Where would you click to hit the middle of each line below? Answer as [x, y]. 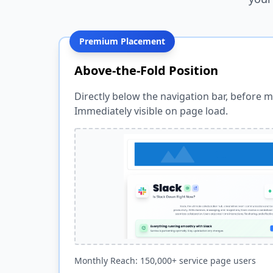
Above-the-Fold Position [146, 70]
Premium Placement [122, 41]
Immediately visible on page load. [151, 111]
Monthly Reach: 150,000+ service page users [165, 261]
